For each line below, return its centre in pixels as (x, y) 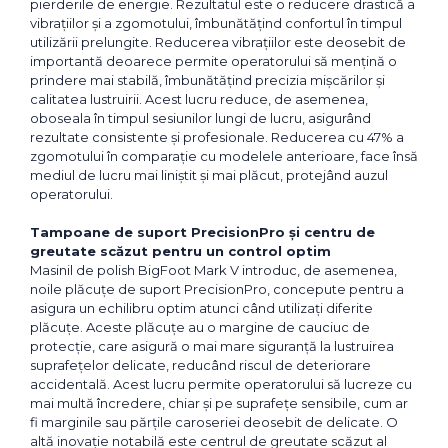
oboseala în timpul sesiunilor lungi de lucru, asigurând (200, 118)
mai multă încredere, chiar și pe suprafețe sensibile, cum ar (219, 403)
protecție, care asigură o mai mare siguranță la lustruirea (212, 346)
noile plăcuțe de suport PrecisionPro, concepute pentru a (217, 289)
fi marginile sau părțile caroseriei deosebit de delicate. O (214, 422)
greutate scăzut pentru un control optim (180, 251)
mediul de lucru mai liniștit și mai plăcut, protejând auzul (209, 175)
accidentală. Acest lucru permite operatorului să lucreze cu (221, 384)
